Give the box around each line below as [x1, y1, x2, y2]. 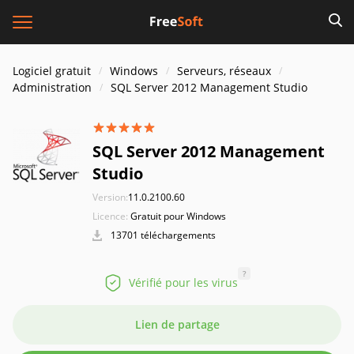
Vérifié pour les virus [129, 275, 238, 290]
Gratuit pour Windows [130, 209, 226, 223]
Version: [92, 190, 128, 204]
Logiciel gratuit [13, 63, 91, 78]
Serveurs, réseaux [177, 63, 271, 78]
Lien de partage [134, 317, 220, 332]
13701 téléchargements [108, 228, 216, 242]
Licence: [92, 209, 128, 223]
